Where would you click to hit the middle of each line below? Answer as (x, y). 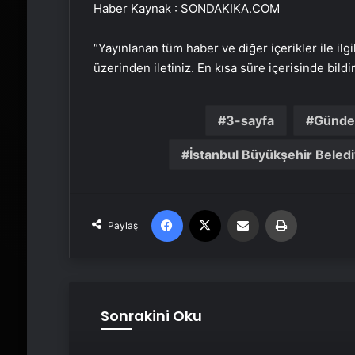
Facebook (206, 209)
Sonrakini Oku (151, 316)
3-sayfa (250, 120)
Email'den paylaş (273, 209)
